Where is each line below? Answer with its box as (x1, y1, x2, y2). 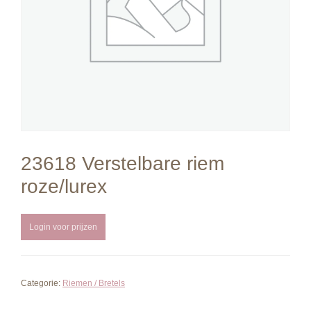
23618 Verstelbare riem (21, 153, 224, 174)
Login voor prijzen (29, 221, 97, 232)
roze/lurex (21, 176, 107, 197)
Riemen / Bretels (62, 278, 125, 288)
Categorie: (21, 278, 62, 288)
